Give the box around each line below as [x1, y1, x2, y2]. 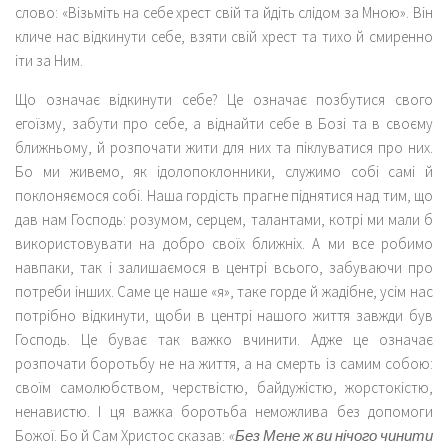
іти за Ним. [15, 50, 83, 70]
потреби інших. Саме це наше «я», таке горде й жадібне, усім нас [15, 281, 433, 301]
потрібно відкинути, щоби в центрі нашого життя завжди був [15, 305, 433, 325]
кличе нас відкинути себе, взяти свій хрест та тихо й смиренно [15, 26, 433, 46]
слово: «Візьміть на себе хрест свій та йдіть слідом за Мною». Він [15, 2, 433, 22]
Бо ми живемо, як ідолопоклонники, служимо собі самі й [15, 161, 433, 181]
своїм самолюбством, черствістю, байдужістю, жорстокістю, [15, 377, 433, 397]
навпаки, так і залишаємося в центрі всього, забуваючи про [15, 257, 433, 277]
